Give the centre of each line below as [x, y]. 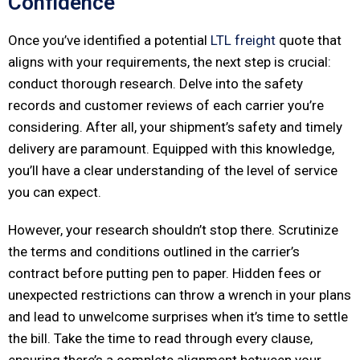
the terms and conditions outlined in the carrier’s [154, 252]
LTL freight [243, 41]
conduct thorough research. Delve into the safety [155, 84]
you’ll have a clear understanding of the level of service [173, 171]
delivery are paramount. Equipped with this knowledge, [171, 149]
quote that [310, 41]
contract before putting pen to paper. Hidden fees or [165, 274]
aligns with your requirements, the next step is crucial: [170, 62]
